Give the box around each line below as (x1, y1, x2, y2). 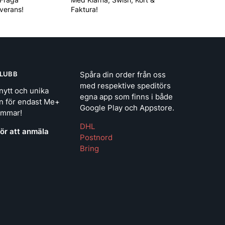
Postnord (80, 133, 113, 143)
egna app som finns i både (80, 92, 173, 102)
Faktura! (70, 5, 98, 14)
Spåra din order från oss (80, 70, 166, 80)
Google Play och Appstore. (80, 103, 174, 113)
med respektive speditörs (80, 81, 171, 91)
